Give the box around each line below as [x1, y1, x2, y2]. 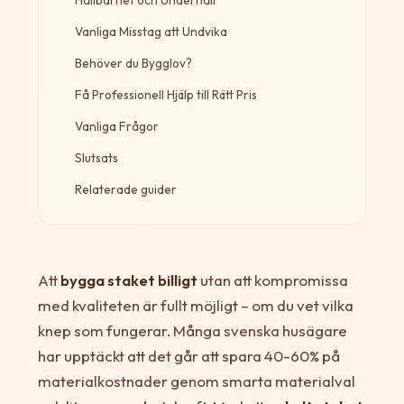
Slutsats [74, 149, 118, 166]
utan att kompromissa [197, 270, 348, 289]
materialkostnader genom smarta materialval [37, 371, 355, 390]
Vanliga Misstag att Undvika [74, 23, 227, 40]
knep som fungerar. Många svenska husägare [37, 320, 347, 340]
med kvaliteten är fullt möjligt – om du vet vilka [37, 295, 353, 315]
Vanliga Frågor [74, 117, 159, 134]
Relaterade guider [74, 180, 177, 197]
